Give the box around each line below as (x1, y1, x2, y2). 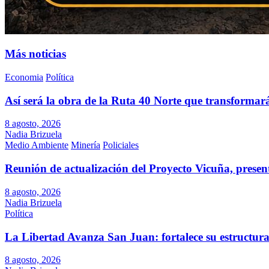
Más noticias (5, 47, 66, 61)
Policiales (103, 140, 139, 151)
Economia (5, 71, 43, 82)
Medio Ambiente (5, 140, 68, 151)
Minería (71, 140, 100, 151)
